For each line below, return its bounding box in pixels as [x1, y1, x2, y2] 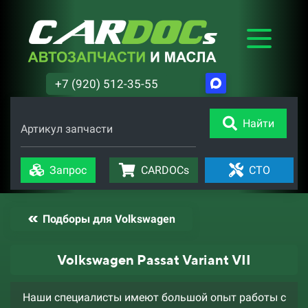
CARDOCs [140, 163, 189, 177]
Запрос [49, 163, 87, 177]
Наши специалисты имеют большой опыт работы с [22, 291, 286, 304]
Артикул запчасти [21, 122, 113, 135]
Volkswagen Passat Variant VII [57, 252, 251, 267]
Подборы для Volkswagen [42, 212, 175, 225]
